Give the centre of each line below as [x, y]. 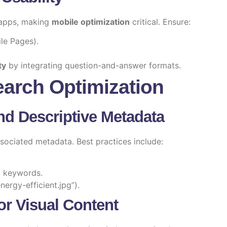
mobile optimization [91, 22]
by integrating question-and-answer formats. [93, 65]
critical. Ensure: [160, 22]
